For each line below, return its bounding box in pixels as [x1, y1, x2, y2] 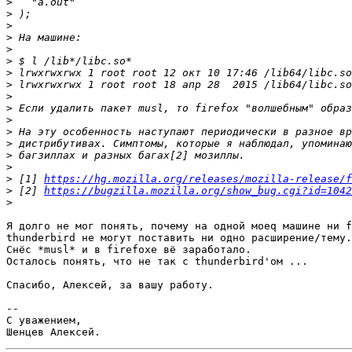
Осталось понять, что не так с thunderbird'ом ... [6, 255, 308, 268]
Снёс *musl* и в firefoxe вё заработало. [6, 244, 251, 256]
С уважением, [6, 314, 82, 327]
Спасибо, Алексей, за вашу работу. [6, 279, 214, 291]
